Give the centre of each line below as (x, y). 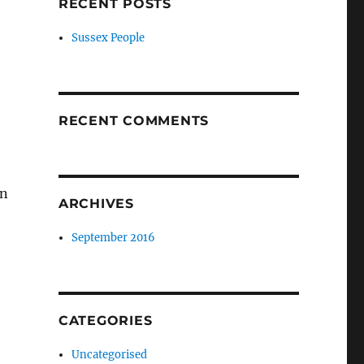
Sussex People (108, 38)
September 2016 (114, 238)
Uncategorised (110, 355)
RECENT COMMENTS (134, 121)
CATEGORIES (105, 321)
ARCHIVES (96, 204)
